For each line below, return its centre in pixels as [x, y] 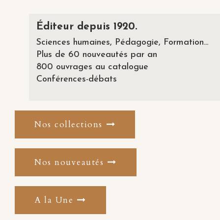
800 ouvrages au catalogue [92, 67]
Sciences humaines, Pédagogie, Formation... [122, 42]
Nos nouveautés [69, 162]
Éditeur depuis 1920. [86, 27]
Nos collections [69, 124]
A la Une [54, 200]
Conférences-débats [76, 79]
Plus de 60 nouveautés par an [96, 55]
